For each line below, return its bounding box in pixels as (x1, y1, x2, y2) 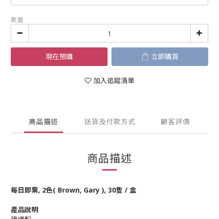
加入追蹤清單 (93, 76, 134, 85)
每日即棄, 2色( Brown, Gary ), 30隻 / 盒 (11, 185, 136, 195)
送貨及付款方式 (84, 117, 135, 126)
